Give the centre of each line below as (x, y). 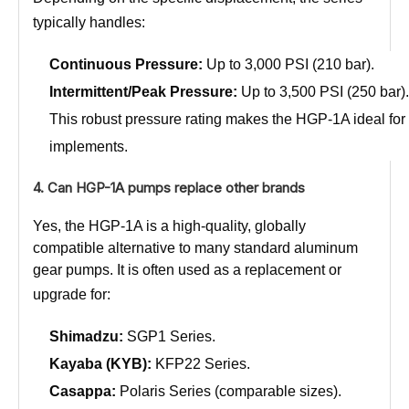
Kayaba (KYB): (100, 363)
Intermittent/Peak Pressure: (143, 91)
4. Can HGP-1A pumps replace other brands (169, 187)
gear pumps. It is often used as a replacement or (187, 269)
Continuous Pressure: (126, 64)
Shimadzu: (86, 336)
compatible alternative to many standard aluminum (195, 247)
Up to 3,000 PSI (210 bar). (288, 64)
